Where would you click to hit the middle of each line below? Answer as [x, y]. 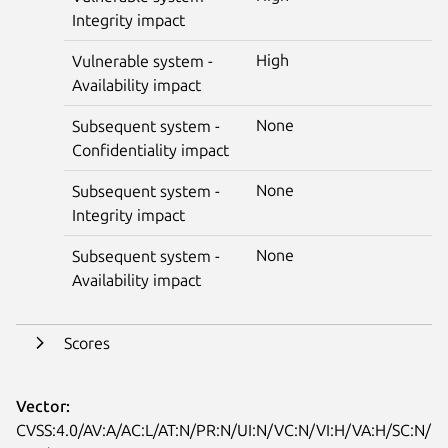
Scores [87, 342]
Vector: [43, 405]
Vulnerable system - [142, 60]
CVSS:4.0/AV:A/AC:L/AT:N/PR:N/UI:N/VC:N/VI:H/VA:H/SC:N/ [223, 429]
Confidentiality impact [150, 149]
